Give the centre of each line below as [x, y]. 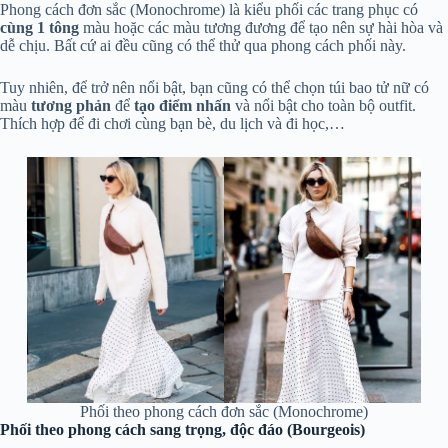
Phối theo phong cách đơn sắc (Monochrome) [223, 412]
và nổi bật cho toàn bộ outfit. [325, 105]
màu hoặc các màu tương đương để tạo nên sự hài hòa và [261, 27]
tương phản [71, 105]
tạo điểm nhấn [184, 105]
